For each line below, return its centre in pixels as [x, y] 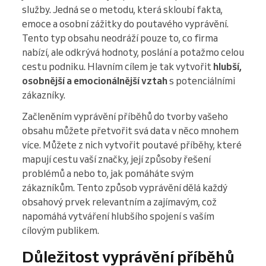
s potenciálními [201, 81]
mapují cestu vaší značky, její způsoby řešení [116, 159]
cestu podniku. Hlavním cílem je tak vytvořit [118, 67]
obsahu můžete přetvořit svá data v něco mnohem [130, 131]
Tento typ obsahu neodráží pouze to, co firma [120, 38]
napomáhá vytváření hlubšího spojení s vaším [118, 216]
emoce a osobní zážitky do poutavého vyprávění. [125, 24]
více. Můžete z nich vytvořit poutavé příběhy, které [132, 145]
